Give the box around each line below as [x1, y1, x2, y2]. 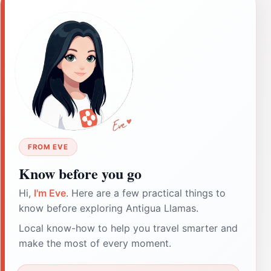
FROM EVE [28, 142, 68, 151]
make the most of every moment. [19, 237, 171, 249]
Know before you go [19, 162, 142, 184]
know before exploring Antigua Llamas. [19, 201, 198, 214]
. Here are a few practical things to [66, 186, 226, 199]
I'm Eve [34, 186, 66, 199]
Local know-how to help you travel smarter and [19, 221, 238, 234]
